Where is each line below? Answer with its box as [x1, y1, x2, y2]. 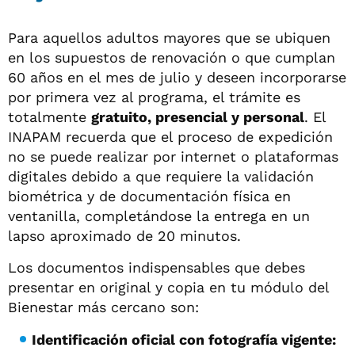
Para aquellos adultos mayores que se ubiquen [8, 29, 330, 46]
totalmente [8, 108, 91, 125]
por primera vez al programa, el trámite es [8, 88, 300, 105]
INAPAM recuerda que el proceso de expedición [8, 128, 333, 145]
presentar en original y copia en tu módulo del [8, 278, 329, 296]
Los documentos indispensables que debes [8, 258, 305, 276]
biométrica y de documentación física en [8, 187, 291, 204]
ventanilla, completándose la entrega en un [8, 207, 310, 224]
